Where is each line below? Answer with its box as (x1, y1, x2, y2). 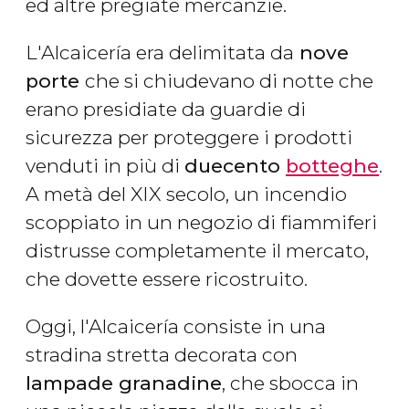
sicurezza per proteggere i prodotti (26, 126, 352, 150)
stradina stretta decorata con (26, 343, 298, 367)
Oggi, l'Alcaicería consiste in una (26, 315, 326, 339)
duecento (184, 154, 286, 178)
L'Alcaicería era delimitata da (26, 41, 294, 65)
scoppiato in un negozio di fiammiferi (26, 211, 377, 235)
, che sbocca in (222, 372, 359, 395)
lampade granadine (26, 372, 222, 395)
